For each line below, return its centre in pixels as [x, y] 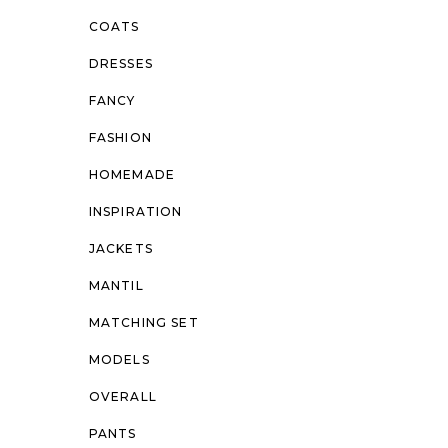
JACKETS [120, 248]
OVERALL [122, 396]
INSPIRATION [135, 211]
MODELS [119, 359]
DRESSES [120, 63]
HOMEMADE [132, 174]
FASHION [120, 137]
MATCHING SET [143, 322]
